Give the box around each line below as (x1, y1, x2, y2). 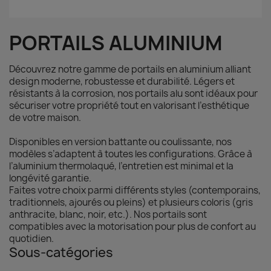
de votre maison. (9, 111, 85, 124)
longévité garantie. (9, 172, 95, 184)
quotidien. (9, 232, 54, 245)
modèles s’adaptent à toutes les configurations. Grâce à (9, 148, 252, 160)
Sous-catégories (9, 244, 113, 261)
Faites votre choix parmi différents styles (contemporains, (9, 184, 261, 197)
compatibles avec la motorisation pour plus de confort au (9, 220, 256, 233)
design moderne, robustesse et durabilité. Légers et (9, 75, 235, 88)
